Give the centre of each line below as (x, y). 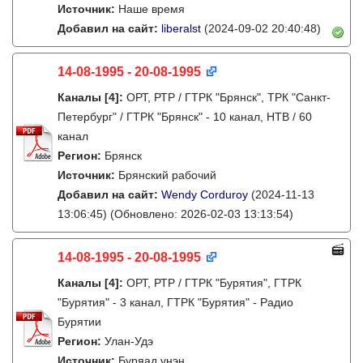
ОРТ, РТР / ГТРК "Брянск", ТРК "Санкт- (228, 97)
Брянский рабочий (167, 175)
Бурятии (79, 322)
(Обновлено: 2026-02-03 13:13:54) (200, 214)
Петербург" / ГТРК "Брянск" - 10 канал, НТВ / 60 (185, 117)
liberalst (181, 28)
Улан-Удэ (129, 341)
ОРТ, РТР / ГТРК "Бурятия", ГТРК (214, 283)
